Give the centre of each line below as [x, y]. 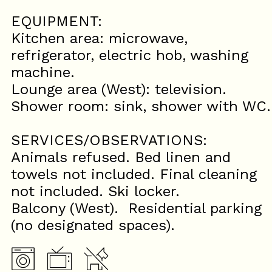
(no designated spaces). [93, 225]
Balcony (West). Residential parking [136, 208]
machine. [43, 72]
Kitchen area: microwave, [99, 38]
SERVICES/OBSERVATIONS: [109, 140]
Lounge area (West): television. [119, 89]
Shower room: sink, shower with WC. [141, 106]
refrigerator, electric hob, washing [130, 55]
